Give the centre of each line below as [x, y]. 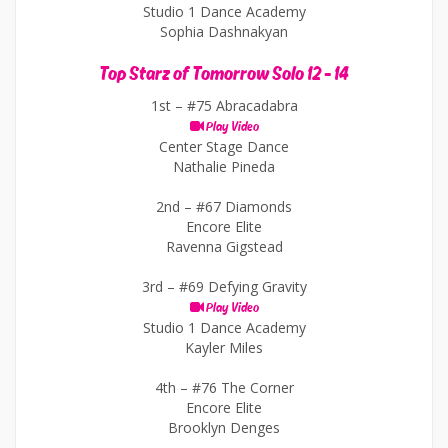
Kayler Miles [224, 347]
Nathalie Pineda [224, 166]
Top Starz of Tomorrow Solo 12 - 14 [224, 74]
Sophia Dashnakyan [224, 31]
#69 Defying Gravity [242, 286]
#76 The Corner [242, 387]
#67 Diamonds [244, 206]
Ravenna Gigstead [224, 246]
